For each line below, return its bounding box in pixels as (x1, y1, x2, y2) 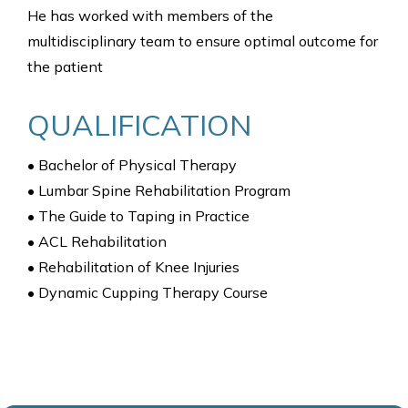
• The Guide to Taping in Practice (27, 207, 250, 225)
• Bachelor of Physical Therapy (27, 156, 237, 174)
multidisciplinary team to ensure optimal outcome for (27, 32, 378, 50)
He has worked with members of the (27, 6, 273, 25)
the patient (27, 57, 103, 76)
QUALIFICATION (27, 107, 251, 143)
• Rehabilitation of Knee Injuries (27, 258, 240, 276)
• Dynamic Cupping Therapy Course (27, 283, 268, 301)
